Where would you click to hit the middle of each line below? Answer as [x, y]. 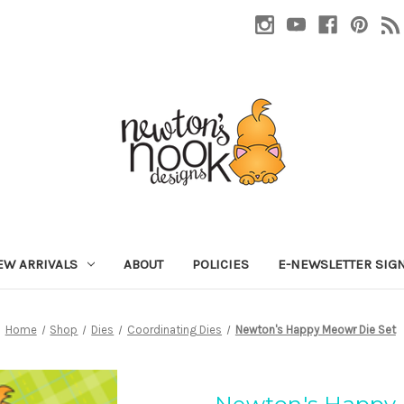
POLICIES [220, 264]
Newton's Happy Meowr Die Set [315, 329]
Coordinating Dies [175, 329]
